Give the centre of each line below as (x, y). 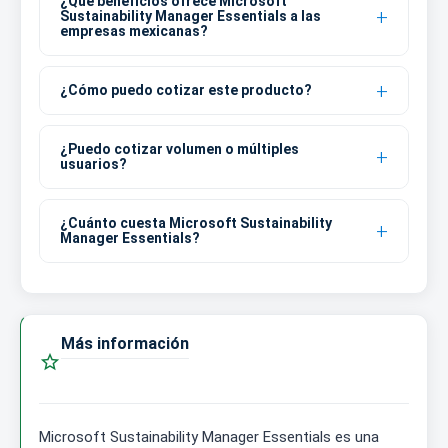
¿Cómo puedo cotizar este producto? (186, 90)
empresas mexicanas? (134, 31)
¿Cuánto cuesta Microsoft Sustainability (196, 223)
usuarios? (93, 164)
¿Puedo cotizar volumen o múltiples (179, 149)
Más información (125, 344)
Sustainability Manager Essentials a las (190, 16)
